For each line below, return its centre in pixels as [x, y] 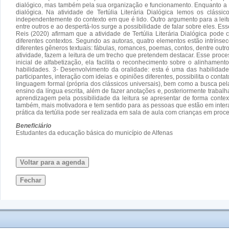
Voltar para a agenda [52, 162]
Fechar [31, 180]
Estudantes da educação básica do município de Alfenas [94, 133]
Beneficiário [33, 125]
